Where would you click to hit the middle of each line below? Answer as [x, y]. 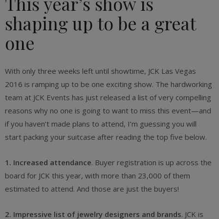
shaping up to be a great [100, 23]
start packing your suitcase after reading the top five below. [106, 137]
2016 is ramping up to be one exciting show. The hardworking [109, 84]
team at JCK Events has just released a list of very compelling [108, 97]
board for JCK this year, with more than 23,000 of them [98, 175]
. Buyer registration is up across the [152, 162]
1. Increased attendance [48, 162]
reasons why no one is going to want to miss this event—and [108, 110]
